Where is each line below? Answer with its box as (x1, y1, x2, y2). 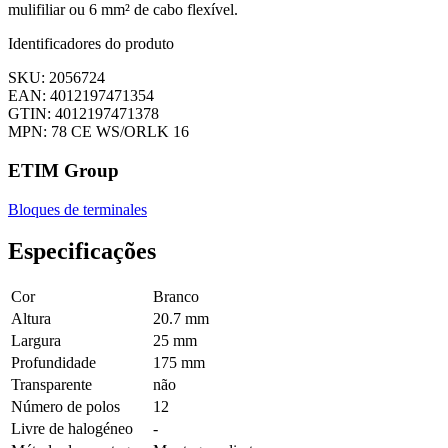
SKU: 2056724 (8, 69, 105, 87)
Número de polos (11, 398, 120, 416)
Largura (11, 332, 61, 350)
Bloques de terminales (8, 200, 147, 218)
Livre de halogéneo (11, 420, 133, 438)
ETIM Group (8, 159, 119, 181)
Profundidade (11, 354, 96, 372)
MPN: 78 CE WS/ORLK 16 (8, 123, 189, 141)
